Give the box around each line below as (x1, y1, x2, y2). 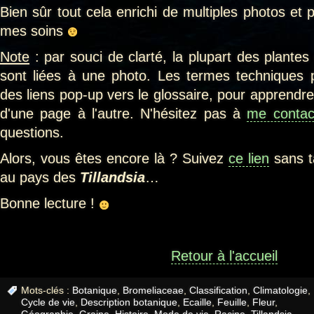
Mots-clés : (21, 285, 72, 296)
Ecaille (183, 296, 212, 308)
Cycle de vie (21, 296, 75, 308)
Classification (189, 285, 247, 296)
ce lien (228, 151, 269, 167)
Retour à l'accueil (171, 247, 278, 264)
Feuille (217, 296, 247, 308)
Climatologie (253, 285, 308, 296)
